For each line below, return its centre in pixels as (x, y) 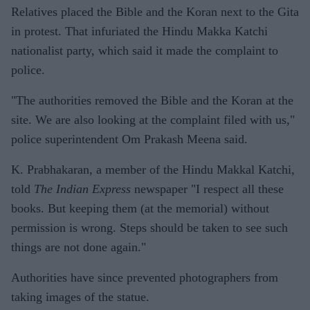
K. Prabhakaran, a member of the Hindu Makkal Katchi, (153, 170)
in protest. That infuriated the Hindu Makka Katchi (139, 31)
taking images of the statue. (80, 297)
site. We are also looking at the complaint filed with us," (153, 120)
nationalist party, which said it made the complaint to (145, 51)
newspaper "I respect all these (207, 189)
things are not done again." (79, 247)
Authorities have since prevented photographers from (145, 277)
